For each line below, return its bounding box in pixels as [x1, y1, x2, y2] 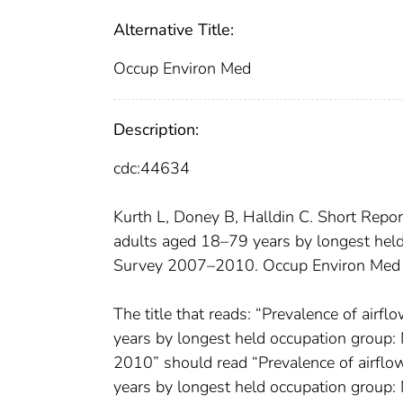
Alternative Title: [113, 19, 234, 41]
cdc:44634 [113, 157, 190, 180]
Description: [113, 119, 199, 141]
